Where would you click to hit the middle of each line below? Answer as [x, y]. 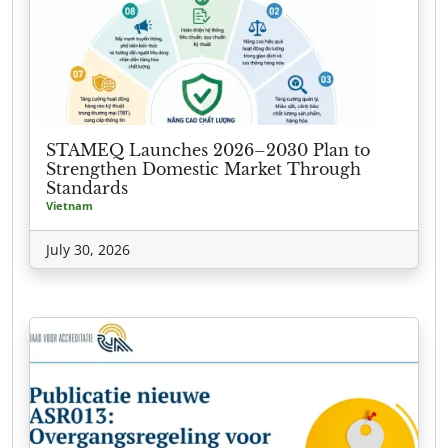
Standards [87, 187]
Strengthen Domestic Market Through [203, 168]
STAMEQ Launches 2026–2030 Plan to [208, 149]
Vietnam [69, 205]
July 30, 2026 [88, 249]
